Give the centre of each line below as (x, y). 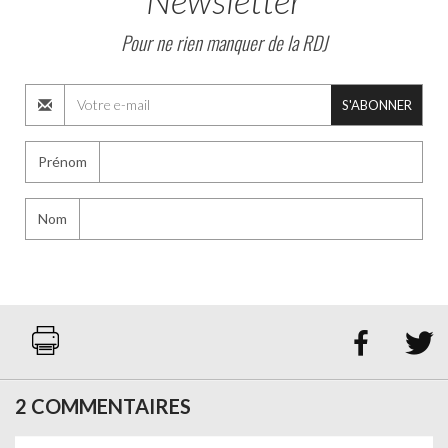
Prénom (62, 161)
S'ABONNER (377, 104)
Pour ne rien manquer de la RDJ (224, 41)
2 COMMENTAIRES (103, 405)
